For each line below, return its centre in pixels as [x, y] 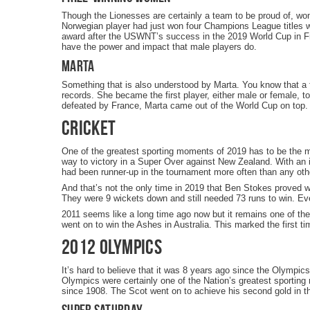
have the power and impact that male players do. [159, 47]
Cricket [89, 127]
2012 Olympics [112, 246]
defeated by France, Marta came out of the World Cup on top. [185, 106]
